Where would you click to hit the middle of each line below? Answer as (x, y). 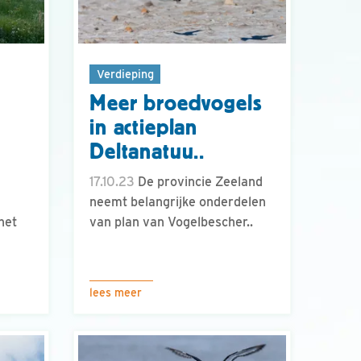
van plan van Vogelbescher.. (171, 222)
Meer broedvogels (176, 104)
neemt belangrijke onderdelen (178, 202)
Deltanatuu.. (147, 152)
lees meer (116, 293)
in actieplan (144, 128)
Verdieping (125, 73)
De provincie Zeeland (199, 182)
